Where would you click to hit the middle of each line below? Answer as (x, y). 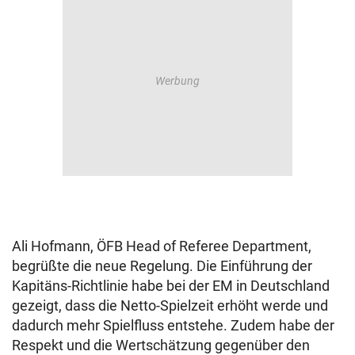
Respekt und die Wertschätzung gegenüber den (161, 345)
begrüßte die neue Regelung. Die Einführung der (162, 266)
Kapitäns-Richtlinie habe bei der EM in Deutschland (171, 286)
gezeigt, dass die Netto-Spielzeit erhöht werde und (170, 305)
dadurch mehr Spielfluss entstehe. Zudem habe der (173, 325)
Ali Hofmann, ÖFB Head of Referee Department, (162, 246)
